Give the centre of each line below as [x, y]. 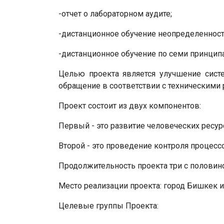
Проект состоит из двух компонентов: [130, 105]
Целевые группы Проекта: [108, 205]
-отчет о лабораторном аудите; [115, 13]
